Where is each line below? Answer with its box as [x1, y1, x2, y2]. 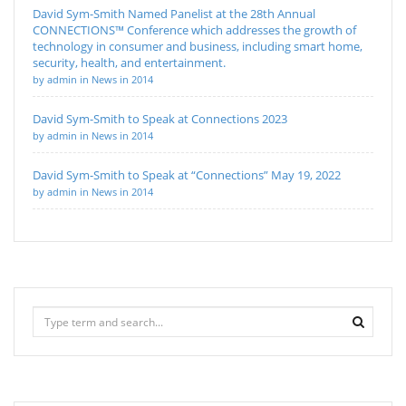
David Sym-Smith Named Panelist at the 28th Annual [33, 5, 315, 23]
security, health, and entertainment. [33, 54, 226, 72]
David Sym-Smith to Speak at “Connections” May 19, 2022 [33, 167, 341, 184]
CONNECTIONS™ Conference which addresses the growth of [33, 22, 356, 39]
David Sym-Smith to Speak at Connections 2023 [33, 111, 287, 128]
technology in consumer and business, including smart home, [33, 38, 362, 55]
